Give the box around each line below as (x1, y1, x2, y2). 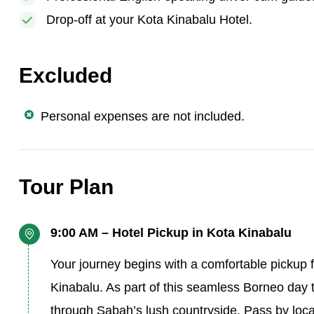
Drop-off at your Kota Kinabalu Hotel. (46, 13, 252, 27)
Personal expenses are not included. (41, 109, 245, 123)
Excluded (19, 64, 112, 87)
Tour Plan (19, 175, 114, 198)
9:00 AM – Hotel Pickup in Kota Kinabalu (50, 226, 292, 240)
